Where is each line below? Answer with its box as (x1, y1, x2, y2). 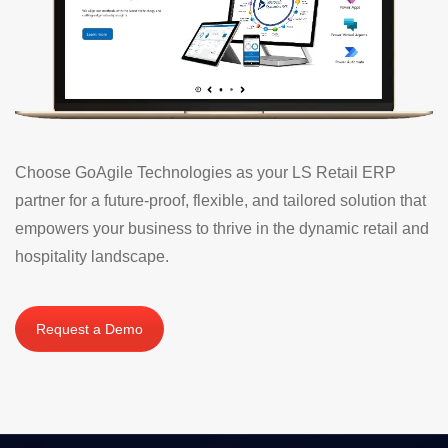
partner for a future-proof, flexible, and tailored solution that (15, 191, 426, 209)
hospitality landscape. (15, 247, 169, 265)
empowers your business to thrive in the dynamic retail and (15, 219, 429, 237)
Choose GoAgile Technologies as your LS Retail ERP (15, 163, 396, 181)
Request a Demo (36, 320, 143, 337)
